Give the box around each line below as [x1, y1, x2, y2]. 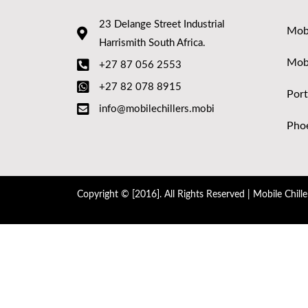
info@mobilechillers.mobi [99, 104, 214, 115]
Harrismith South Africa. [99, 38, 206, 49]
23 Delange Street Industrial [99, 19, 225, 30]
